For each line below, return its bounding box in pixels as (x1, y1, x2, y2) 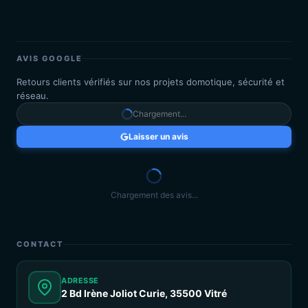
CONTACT (16, 239, 63, 249)
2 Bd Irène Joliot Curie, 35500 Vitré (61, 287, 227, 299)
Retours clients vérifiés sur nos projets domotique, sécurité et (16, 76, 285, 87)
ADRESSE (61, 275, 99, 285)
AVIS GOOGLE (16, 54, 82, 63)
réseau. (16, 90, 49, 101)
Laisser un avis (128, 131, 188, 142)
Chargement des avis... (110, 190, 198, 200)
